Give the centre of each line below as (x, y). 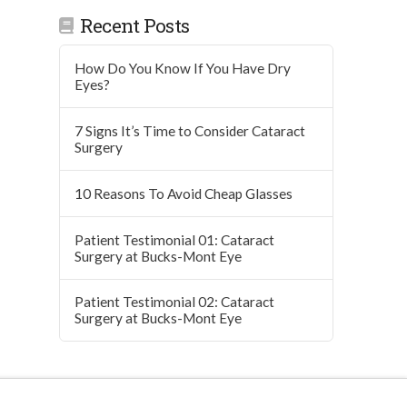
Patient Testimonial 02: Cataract (175, 302)
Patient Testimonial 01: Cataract (175, 239)
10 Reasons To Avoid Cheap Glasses (184, 193)
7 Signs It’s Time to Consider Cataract (190, 130)
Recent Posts (134, 25)
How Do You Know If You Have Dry (183, 69)
